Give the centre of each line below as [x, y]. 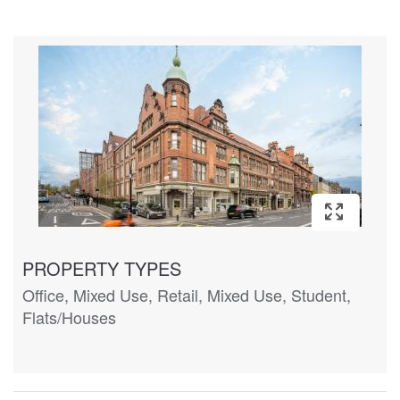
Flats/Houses [69, 317]
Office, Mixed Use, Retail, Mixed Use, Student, [187, 294]
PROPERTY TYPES [102, 268]
